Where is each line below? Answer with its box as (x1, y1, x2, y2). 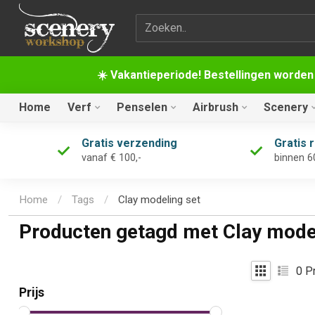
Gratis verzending (81, 136, 177, 150)
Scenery (264, 101, 308, 114)
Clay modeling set (118, 193, 200, 207)
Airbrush (193, 101, 238, 114)
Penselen (117, 101, 167, 114)
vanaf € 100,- (81, 152, 141, 164)
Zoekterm (134, 15, 183, 29)
